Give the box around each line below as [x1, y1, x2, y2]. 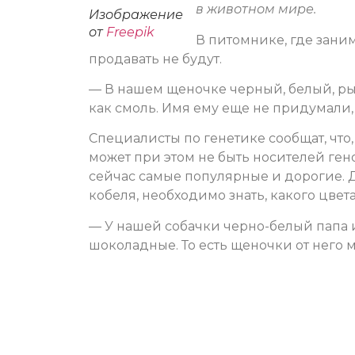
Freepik [106, 25, 155, 40]
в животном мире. [196, 2, 316, 17]
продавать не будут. [89, 51, 222, 67]
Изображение [89, 7, 183, 23]
